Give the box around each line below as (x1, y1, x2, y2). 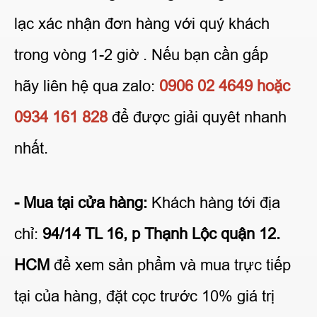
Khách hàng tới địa (147, 193, 280, 212)
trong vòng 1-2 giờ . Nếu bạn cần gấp (14, 45, 268, 64)
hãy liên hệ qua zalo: (14, 76, 155, 95)
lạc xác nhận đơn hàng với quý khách (14, 14, 270, 33)
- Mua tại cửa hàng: (14, 193, 147, 212)
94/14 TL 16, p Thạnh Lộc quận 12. (42, 224, 280, 243)
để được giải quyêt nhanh (108, 108, 287, 126)
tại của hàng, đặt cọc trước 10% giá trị (14, 287, 275, 305)
